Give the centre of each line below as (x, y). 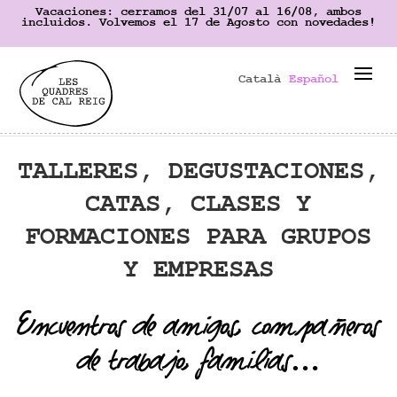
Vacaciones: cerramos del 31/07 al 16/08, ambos (198, 12)
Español (313, 78)
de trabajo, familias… (198, 365)
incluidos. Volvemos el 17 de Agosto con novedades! (198, 22)
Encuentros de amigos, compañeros (198, 330)
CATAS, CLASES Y (198, 204)
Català (259, 78)
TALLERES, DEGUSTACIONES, (198, 171)
